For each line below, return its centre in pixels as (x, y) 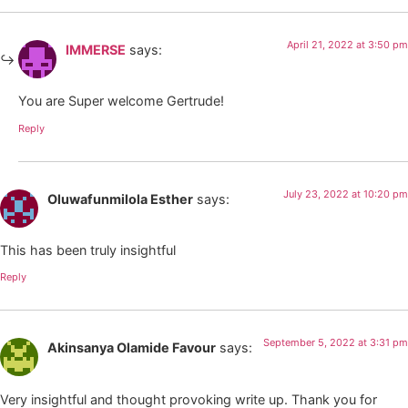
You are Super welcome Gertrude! (121, 101)
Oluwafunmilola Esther (120, 199)
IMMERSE (96, 49)
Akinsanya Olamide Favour (132, 348)
